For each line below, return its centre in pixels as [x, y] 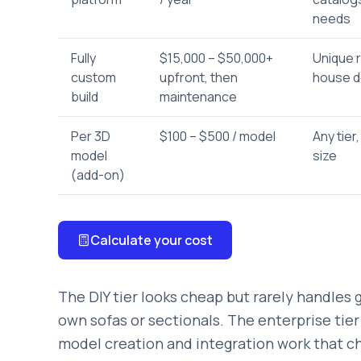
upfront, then [199, 77]
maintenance [198, 97]
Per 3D [91, 136]
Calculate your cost [151, 240]
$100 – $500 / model [218, 136]
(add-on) [98, 175]
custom [93, 77]
